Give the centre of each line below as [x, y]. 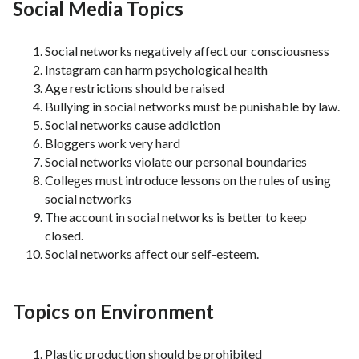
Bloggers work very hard [113, 143]
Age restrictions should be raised [135, 88]
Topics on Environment [113, 312]
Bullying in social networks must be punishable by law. [192, 107]
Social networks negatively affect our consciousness [187, 51]
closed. [64, 236]
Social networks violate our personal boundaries [176, 162]
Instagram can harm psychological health [156, 70]
